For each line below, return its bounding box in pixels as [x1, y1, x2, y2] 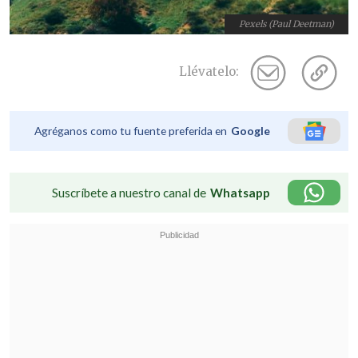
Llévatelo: [179, 64, 239, 80]
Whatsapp [210, 185, 270, 201]
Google [231, 124, 270, 138]
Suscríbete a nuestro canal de [52, 185, 206, 201]
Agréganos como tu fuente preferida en [34, 124, 227, 138]
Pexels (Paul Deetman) [239, 18, 335, 30]
